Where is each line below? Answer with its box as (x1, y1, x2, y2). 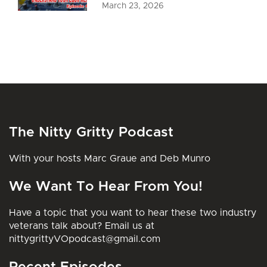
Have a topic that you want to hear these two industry (9, 208, 256, 218)
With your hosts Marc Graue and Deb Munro (9, 154, 210, 163)
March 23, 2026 (102, 2, 164, 10)
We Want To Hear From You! (9, 180, 203, 194)
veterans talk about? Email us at (9, 221, 154, 231)
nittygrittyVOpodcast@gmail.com (9, 234, 160, 244)
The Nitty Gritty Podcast (9, 126, 173, 139)
